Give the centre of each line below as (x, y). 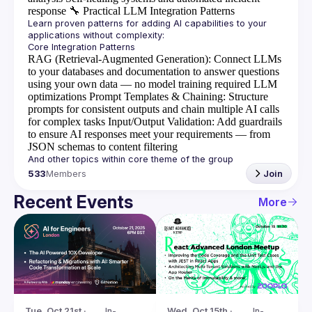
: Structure (245, 96)
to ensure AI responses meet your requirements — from (149, 134)
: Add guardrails (247, 122)
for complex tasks (67, 122)
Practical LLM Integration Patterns (159, 11)
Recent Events (73, 202)
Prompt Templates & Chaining (156, 96)
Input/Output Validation (160, 122)
